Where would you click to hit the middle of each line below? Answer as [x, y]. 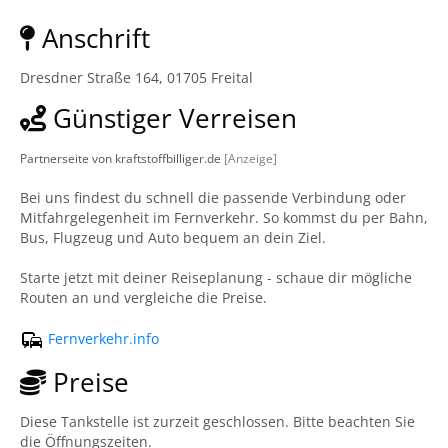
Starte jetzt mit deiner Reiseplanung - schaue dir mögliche [216, 277]
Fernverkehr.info [101, 338]
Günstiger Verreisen [171, 118]
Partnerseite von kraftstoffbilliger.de [122, 158]
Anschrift [92, 38]
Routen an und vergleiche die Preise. [143, 297]
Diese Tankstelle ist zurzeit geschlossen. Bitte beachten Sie [217, 421]
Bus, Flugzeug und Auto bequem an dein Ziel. [173, 237]
